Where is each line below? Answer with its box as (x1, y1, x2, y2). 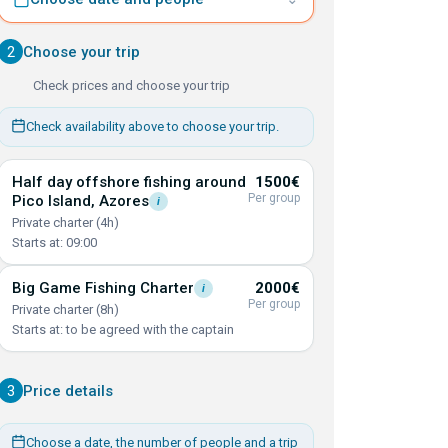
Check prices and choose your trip (33, 78, 230, 93)
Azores (99, 192, 149, 210)
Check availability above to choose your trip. (26, 119, 279, 134)
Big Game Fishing (12, 279, 140, 297)
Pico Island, (12, 192, 99, 210)
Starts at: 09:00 (12, 235, 97, 250)
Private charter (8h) (12, 302, 119, 317)
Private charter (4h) (12, 215, 119, 230)
